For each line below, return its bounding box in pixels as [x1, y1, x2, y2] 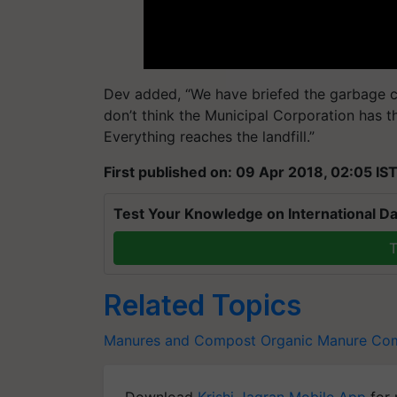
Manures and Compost [104, 331, 256, 349]
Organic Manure [261, 331, 367, 349]
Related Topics [104, 287, 301, 323]
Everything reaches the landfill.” [104, 127, 315, 145]
